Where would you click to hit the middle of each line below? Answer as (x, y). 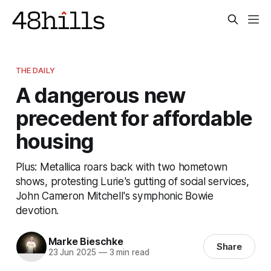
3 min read (128, 253)
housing (54, 141)
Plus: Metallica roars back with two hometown (122, 166)
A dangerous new (100, 95)
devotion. (37, 210)
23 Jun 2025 (72, 253)
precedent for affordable (134, 118)
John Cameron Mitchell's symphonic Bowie (114, 195)
